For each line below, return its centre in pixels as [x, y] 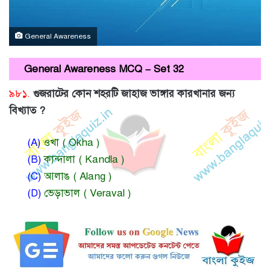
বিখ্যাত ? [27, 110]
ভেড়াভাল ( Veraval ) [86, 193]
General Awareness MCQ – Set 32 [104, 69]
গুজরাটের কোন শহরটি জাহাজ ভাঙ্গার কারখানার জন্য [134, 93]
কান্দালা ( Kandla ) [83, 159]
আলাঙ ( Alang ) [76, 176]
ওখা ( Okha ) [70, 142]
